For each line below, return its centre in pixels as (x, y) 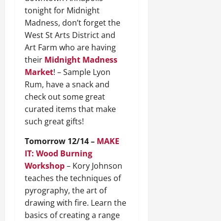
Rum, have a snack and (67, 85)
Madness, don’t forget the (73, 23)
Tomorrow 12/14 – (61, 141)
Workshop (45, 166)
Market (39, 72)
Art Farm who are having (70, 48)
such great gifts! (54, 122)
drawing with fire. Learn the (75, 203)
